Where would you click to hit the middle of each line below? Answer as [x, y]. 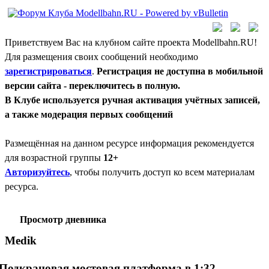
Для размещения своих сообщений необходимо [101, 57]
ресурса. [22, 186]
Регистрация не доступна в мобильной [180, 71]
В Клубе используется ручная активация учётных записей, [132, 100]
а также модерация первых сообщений [89, 114]
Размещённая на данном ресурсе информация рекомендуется [129, 143]
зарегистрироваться [48, 71]
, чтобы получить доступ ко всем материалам [162, 172]
